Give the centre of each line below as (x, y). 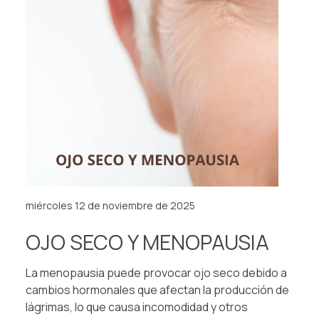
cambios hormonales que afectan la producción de (157, 290)
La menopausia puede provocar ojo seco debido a (156, 273)
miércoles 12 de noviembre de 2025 (110, 206)
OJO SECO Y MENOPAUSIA (147, 242)
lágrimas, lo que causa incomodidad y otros (137, 307)
